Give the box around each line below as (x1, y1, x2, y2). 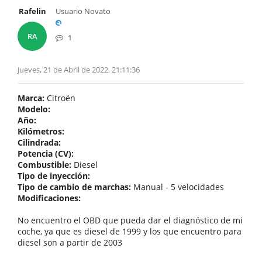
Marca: (18, 92, 44, 104)
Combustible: (18, 159, 71, 170)
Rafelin (18, 6, 46, 16)
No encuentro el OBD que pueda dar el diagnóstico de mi (18, 215, 243, 226)
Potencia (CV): (18, 148, 74, 159)
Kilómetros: (18, 126, 64, 137)
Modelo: (18, 104, 50, 115)
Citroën (44, 92, 75, 104)
